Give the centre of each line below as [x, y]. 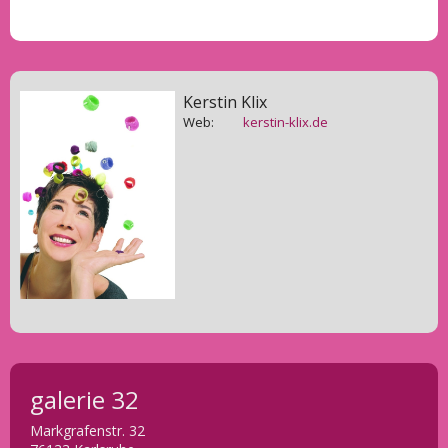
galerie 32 [84, 400]
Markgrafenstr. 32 [87, 431]
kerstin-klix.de [286, 122]
